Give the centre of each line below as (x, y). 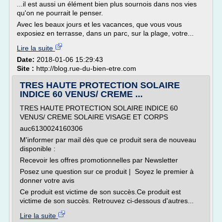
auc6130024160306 (51, 128)
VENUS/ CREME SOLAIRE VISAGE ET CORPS (94, 117)
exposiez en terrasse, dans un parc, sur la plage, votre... (105, 33)
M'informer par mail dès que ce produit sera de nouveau (108, 140)
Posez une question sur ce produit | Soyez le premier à (107, 171)
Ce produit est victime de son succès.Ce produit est (100, 192)
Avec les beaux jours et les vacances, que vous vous (99, 24)
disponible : (38, 149)
